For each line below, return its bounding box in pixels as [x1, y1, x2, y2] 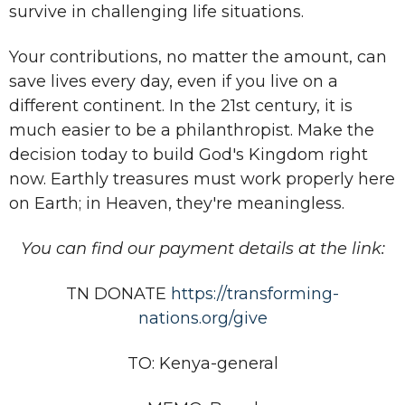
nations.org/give [137, 307, 268, 328]
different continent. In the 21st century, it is [9, 95, 353, 116]
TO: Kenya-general [127, 353, 278, 373]
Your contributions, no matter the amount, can [9, 46, 387, 67]
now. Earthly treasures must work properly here [9, 168, 395, 189]
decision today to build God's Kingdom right [9, 144, 368, 165]
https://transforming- [171, 283, 339, 304]
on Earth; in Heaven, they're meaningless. [9, 193, 344, 213]
